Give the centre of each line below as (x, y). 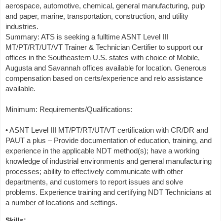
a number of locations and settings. (61, 203)
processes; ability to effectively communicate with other (94, 172)
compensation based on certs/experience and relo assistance (104, 78)
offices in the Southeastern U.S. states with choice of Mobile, (103, 58)
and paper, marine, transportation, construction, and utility (97, 16)
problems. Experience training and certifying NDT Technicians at (108, 192)
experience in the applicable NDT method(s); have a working (102, 151)
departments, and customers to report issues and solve (94, 182)
